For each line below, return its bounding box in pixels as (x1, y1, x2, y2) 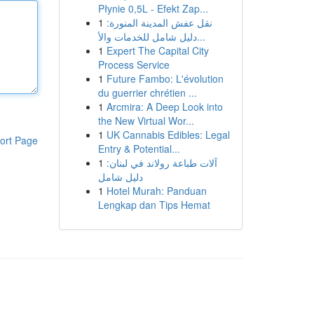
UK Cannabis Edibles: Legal (106, 128, 230, 142)
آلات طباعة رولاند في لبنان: (106, 156, 217, 170)
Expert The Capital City (106, 43, 209, 57)
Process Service (97, 57, 170, 71)
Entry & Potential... (97, 142, 180, 156)
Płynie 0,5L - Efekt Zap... (97, 1, 208, 15)
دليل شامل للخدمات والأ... (196, 29, 205, 43)
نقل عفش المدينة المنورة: (106, 15, 212, 29)
